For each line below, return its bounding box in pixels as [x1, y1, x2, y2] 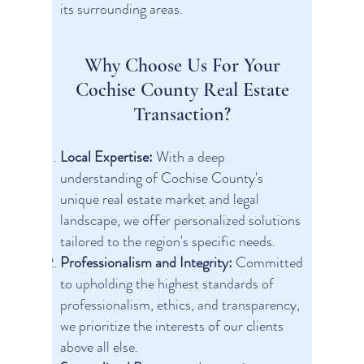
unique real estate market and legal [60, 188, 259, 210]
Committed [232, 252, 303, 273]
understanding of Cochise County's [60, 167, 263, 188]
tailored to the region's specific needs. [60, 231, 275, 252]
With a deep [156, 146, 225, 167]
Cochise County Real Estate [75, 78, 289, 102]
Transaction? [133, 102, 231, 126]
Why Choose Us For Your [84, 54, 280, 77]
